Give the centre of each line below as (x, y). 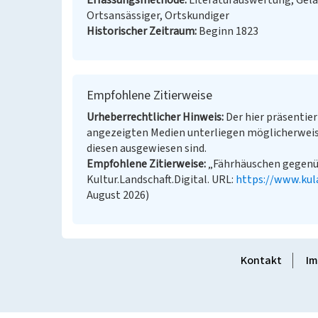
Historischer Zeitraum (141, 31)
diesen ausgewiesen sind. (147, 148)
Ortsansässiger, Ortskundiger (158, 16)
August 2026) (118, 195)
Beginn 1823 (229, 31)
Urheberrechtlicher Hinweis (154, 117)
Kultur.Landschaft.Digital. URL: (161, 180)
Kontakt (261, 261)
